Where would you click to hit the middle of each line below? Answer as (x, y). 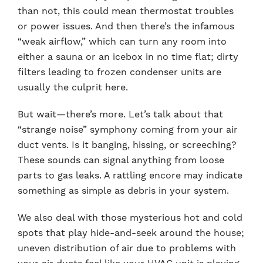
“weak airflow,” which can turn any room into (122, 42)
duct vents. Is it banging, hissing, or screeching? (127, 145)
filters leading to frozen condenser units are (119, 72)
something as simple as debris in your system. (123, 191)
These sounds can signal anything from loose (121, 160)
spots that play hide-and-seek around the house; (131, 233)
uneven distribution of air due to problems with (127, 248)
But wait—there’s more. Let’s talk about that (120, 114)
